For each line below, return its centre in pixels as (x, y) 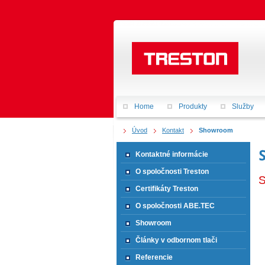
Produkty (193, 106)
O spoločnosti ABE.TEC (175, 206)
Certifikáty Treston (167, 189)
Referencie (154, 257)
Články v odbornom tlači (176, 240)
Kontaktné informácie (172, 154)
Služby (243, 106)
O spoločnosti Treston (172, 172)
